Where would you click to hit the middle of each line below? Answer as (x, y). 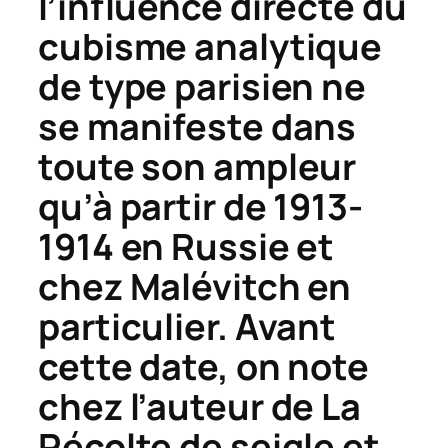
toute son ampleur (197, 167)
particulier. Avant (187, 327)
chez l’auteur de (180, 407)
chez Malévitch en (195, 287)
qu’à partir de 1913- (200, 207)
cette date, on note (204, 367)
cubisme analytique (210, 47)
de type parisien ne (202, 87)
